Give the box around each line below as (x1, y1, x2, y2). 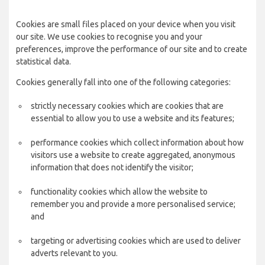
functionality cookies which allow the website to (31, 187, 208, 196)
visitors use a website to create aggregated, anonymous (31, 150, 235, 160)
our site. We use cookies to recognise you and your (16, 32, 202, 41)
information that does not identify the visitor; (31, 163, 193, 172)
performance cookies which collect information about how (31, 138, 244, 147)
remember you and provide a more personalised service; (31, 199, 235, 209)
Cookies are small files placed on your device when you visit (16, 20, 235, 29)
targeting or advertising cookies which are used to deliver (31, 236, 241, 245)
